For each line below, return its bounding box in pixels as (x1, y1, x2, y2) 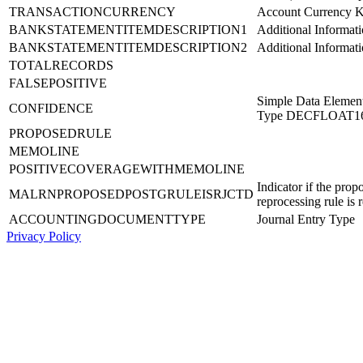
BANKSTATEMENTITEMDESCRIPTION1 (9, 22, 247, 36)
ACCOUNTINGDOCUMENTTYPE (9, 211, 206, 226)
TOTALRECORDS (9, 58, 113, 72)
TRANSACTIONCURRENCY (9, 4, 176, 19)
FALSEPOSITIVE (9, 75, 107, 90)
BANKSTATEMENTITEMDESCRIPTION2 (9, 40, 247, 54)
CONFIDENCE (9, 100, 93, 115)
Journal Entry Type (257, 211, 355, 226)
